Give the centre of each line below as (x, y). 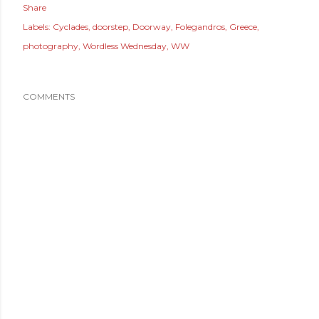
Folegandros (200, 27)
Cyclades (70, 27)
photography (51, 46)
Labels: (37, 27)
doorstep (110, 27)
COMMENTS (49, 96)
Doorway (152, 27)
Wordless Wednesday (125, 46)
